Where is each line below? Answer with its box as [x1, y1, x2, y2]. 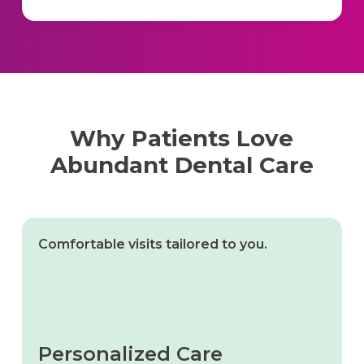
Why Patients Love [70, 123, 294, 152]
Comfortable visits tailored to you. [37, 236, 267, 252]
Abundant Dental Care [50, 150, 314, 179]
